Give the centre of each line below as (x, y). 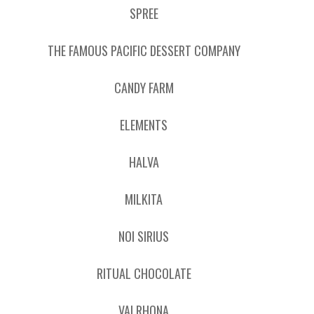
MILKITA (144, 199)
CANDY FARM (144, 88)
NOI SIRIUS (144, 236)
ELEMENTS (144, 125)
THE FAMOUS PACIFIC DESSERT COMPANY (144, 50)
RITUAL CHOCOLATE (144, 273)
